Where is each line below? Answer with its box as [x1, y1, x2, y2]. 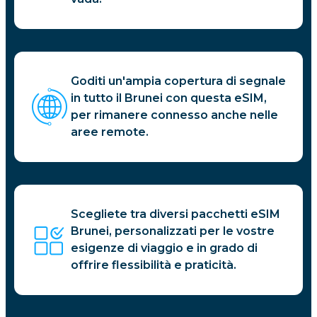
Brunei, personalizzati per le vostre [71, 224, 275, 238]
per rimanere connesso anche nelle [71, 108, 278, 122]
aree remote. [71, 125, 149, 139]
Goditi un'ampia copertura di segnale [71, 74, 286, 88]
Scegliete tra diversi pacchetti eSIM [71, 207, 280, 221]
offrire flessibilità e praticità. [71, 258, 236, 272]
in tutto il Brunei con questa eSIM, [71, 91, 267, 105]
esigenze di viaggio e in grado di [71, 241, 258, 255]
